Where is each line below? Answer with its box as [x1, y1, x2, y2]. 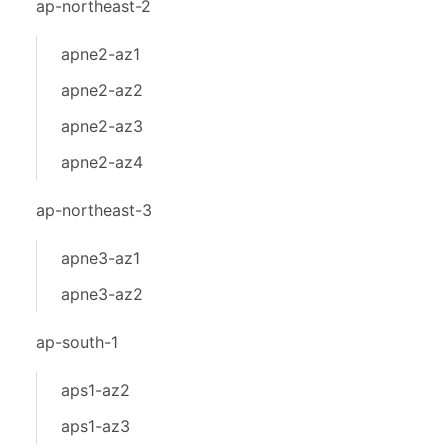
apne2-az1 [61, 44, 140, 64]
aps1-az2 [61, 380, 130, 400]
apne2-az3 [61, 116, 143, 136]
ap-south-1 [36, 332, 118, 352]
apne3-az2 [61, 284, 143, 304]
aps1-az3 [61, 416, 130, 436]
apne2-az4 [61, 152, 143, 172]
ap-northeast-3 [36, 200, 152, 220]
